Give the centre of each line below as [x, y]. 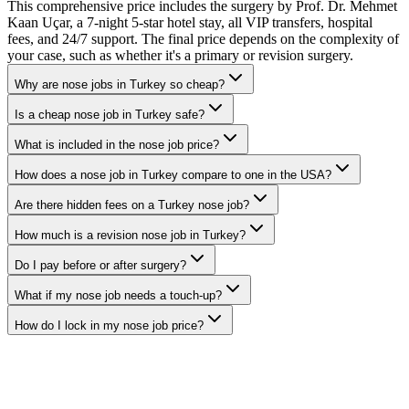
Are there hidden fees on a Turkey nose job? [132, 204]
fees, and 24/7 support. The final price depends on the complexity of [203, 38]
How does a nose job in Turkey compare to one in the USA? [173, 174]
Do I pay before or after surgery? [100, 265]
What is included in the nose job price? [117, 144]
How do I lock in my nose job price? [109, 325]
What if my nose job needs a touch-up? [118, 295]
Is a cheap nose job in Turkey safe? [110, 114]
